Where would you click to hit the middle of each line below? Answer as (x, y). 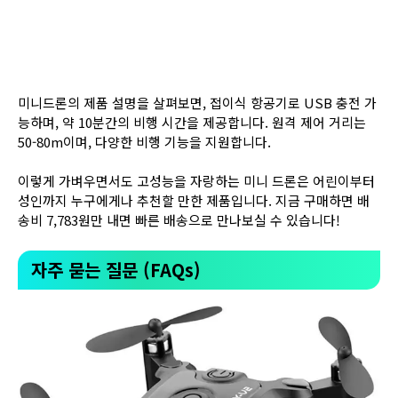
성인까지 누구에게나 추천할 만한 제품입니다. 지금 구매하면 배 (194, 201)
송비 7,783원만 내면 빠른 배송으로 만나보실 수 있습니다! (179, 220)
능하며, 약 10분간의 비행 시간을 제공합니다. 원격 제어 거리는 (192, 122)
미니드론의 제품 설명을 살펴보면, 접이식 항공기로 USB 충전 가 (197, 102)
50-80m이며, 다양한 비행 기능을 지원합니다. (144, 141)
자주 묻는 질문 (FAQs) (116, 269)
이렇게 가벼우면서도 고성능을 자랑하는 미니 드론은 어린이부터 (196, 181)
